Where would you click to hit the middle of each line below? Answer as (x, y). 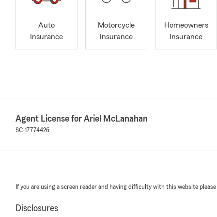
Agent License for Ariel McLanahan (82, 119)
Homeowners (186, 25)
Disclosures (37, 208)
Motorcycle (116, 25)
